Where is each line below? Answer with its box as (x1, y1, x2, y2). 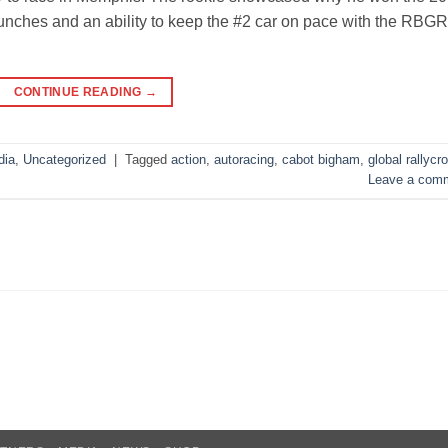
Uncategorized (23, 152, 106, 168)
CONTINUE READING (13, 85, 145, 100)
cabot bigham (282, 152, 360, 168)
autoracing (214, 152, 274, 168)
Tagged (125, 152, 171, 168)
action (171, 152, 206, 168)
